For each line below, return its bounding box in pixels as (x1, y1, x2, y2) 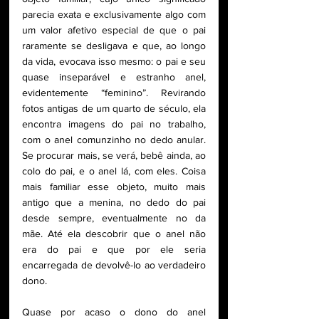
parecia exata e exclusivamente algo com (22, 8, 206, 20)
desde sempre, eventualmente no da (22, 211, 206, 224)
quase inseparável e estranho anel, (22, 70, 206, 83)
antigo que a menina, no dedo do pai (22, 196, 206, 208)
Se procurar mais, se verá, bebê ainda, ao (22, 149, 206, 161)
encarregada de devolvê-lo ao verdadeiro (22, 258, 206, 271)
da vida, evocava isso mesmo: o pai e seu (22, 55, 206, 67)
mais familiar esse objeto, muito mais (22, 180, 206, 192)
